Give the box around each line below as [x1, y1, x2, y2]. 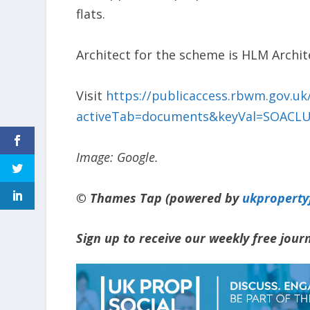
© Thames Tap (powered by [76, 189, 243, 206]
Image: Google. [76, 148, 159, 165]
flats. [76, 6, 106, 23]
